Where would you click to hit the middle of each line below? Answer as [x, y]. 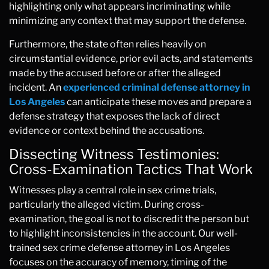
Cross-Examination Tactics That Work [131, 169]
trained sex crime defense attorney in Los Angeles [119, 248]
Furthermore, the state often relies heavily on [107, 44]
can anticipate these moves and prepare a [158, 102]
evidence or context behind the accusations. [107, 131]
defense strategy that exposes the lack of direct [114, 116]
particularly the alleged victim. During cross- [107, 204]
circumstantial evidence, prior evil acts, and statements [131, 59]
